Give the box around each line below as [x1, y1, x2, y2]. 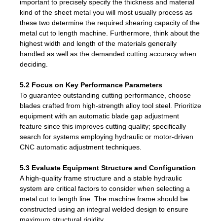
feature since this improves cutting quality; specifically [20, 122, 186, 130]
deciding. [20, 60, 48, 68]
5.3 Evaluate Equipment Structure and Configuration [20, 163, 196, 172]
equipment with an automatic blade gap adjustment [20, 111, 179, 120]
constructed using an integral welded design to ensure [20, 205, 188, 213]
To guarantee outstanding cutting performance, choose [20, 91, 191, 99]
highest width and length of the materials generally [20, 39, 177, 47]
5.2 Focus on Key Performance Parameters [20, 80, 162, 89]
